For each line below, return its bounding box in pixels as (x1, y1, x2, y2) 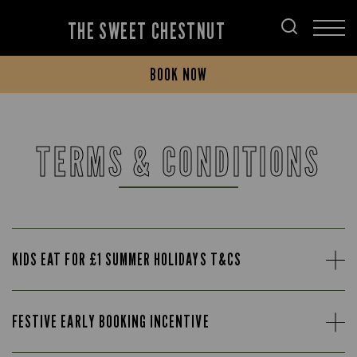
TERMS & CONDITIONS (36, 138, 321, 186)
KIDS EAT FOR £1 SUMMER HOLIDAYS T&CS (12, 249, 241, 269)
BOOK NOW (150, 65, 207, 84)
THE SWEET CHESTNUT (67, 18, 226, 45)
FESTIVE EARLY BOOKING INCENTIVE (12, 312, 210, 331)
